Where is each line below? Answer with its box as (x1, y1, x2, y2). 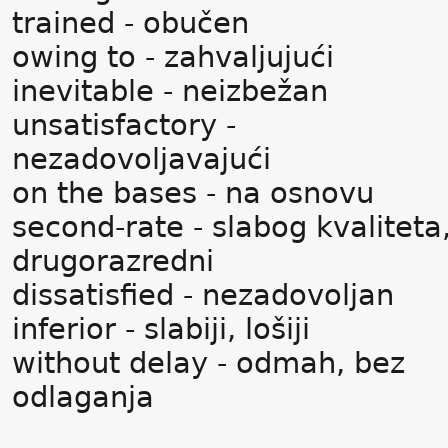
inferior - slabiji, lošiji (12, 312, 310, 346)
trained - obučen (12, 6, 249, 40)
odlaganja (12, 380, 154, 414)
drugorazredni (12, 244, 214, 278)
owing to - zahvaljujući (12, 40, 334, 74)
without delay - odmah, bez (12, 346, 405, 380)
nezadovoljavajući (12, 142, 271, 176)
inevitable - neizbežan (12, 74, 328, 108)
